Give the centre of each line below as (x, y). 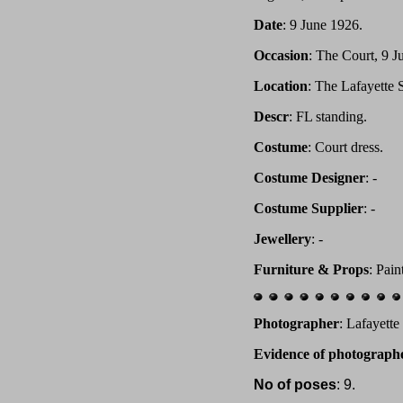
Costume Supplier (309, 208)
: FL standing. (328, 116)
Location (281, 86)
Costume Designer (309, 178)
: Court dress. (345, 147)
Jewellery (282, 239)
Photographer (296, 323)
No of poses (295, 385)
